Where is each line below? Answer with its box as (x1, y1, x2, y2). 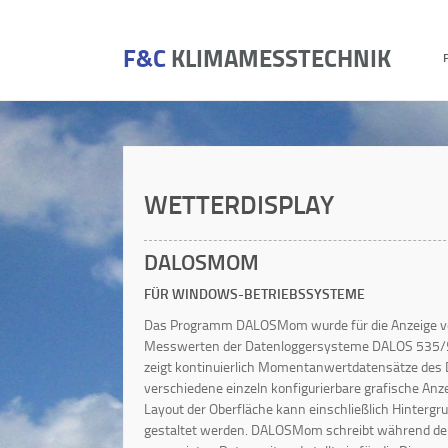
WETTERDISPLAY (144, 185, 334, 222)
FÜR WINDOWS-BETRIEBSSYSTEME (144, 284, 365, 303)
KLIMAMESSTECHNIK (171, 40, 391, 75)
